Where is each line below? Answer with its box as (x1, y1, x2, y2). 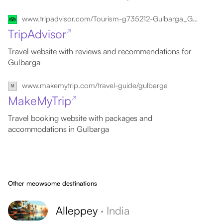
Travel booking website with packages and (8, 113, 152, 123)
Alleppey (56, 204, 98, 217)
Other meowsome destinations (8, 179, 97, 187)
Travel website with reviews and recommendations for (8, 46, 192, 56)
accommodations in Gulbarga (8, 124, 109, 134)
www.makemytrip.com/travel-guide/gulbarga (22, 81, 168, 90)
